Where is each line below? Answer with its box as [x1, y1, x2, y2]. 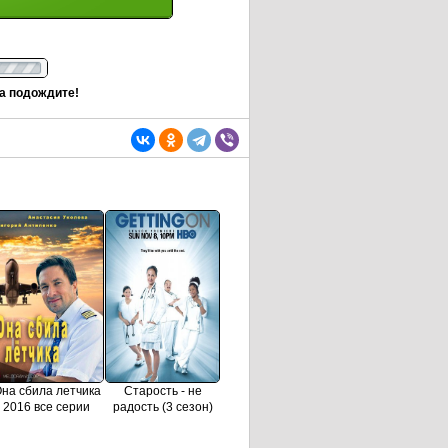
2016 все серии [3, 400, 90, 415]
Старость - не [123, 384, 202, 399]
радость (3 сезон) [112, 400, 213, 415]
